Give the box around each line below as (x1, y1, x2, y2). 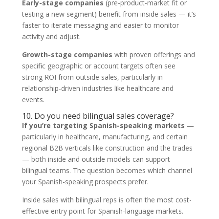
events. (22, 95, 44, 104)
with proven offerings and (112, 50, 195, 59)
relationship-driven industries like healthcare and (22, 84, 174, 93)
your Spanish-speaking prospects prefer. (22, 177, 149, 186)
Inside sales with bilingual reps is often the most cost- (22, 195, 192, 204)
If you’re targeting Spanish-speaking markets (22, 121, 185, 130)
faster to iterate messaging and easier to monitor (22, 21, 179, 30)
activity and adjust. (22, 32, 81, 41)
